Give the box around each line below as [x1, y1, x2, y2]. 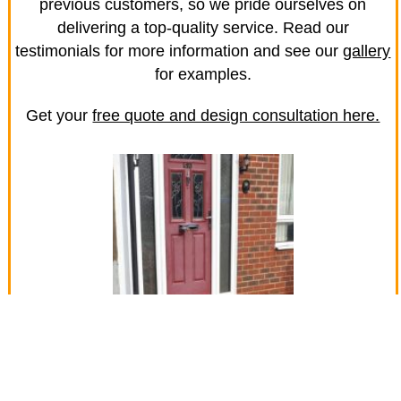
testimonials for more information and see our [15, 42, 344, 61]
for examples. [154, 65, 252, 84]
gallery [343, 42, 391, 61]
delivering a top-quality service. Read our [56, 19, 349, 38]
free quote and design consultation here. [92, 107, 380, 125]
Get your [26, 107, 93, 125]
